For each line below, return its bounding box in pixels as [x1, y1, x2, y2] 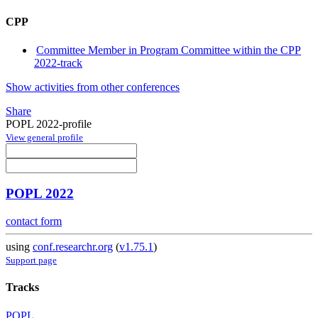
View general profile [6, 131, 83, 143]
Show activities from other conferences [6, 80, 180, 93]
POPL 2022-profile [6, 117, 92, 130]
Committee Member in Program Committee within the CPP [36, 43, 302, 56]
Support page [6, 255, 57, 266]
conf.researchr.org [33, 241, 113, 253]
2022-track [34, 56, 82, 69]
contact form [6, 215, 62, 228]
